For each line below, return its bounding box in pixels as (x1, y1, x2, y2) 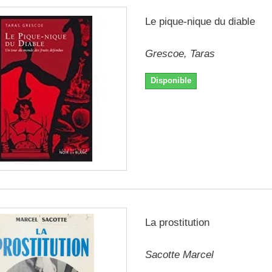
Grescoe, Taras (144, 47, 215, 59)
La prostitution (144, 216, 209, 228)
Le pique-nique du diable (144, 15, 255, 27)
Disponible (150, 75, 191, 85)
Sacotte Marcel (144, 248, 214, 260)
